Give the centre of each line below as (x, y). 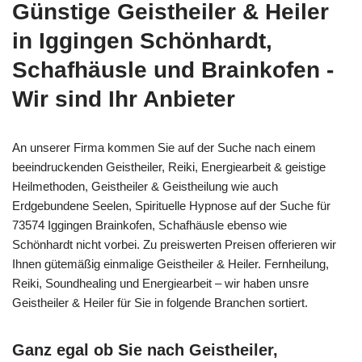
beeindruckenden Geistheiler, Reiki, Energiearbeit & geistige (169, 166)
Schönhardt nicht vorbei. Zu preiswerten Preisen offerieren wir (174, 244)
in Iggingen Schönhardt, (142, 40)
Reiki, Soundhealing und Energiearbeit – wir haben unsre (160, 283)
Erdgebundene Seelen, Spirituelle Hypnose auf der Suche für (171, 205)
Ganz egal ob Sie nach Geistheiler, (145, 349)
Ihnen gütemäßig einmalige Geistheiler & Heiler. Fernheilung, (170, 263)
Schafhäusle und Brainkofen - (173, 69)
